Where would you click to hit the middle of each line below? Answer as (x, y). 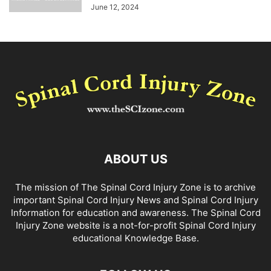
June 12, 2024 (115, 7)
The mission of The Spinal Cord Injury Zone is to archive (135, 187)
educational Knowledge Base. (135, 238)
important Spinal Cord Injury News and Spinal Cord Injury (135, 200)
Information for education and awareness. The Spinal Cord (135, 212)
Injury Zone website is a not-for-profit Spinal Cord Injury (135, 225)
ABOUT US (135, 159)
